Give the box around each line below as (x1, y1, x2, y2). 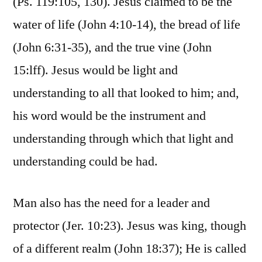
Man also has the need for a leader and (13, 195, 210, 212)
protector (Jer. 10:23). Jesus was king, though (13, 218, 246, 235)
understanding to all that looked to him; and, (13, 85, 239, 102)
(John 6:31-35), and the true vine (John (13, 39, 212, 56)
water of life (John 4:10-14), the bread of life (13, 16, 240, 33)
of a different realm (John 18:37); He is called (13, 240, 246, 257)
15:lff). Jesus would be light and (13, 62, 178, 79)
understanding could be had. (13, 153, 158, 170)
